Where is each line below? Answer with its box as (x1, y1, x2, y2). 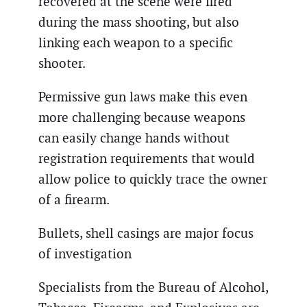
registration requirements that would (38, 149, 255, 167)
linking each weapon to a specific (38, 34, 233, 51)
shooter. (38, 54, 86, 72)
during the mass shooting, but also (38, 13, 239, 31)
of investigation (38, 245, 132, 263)
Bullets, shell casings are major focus (38, 225, 254, 243)
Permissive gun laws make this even (38, 88, 247, 106)
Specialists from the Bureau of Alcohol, (38, 279, 268, 297)
